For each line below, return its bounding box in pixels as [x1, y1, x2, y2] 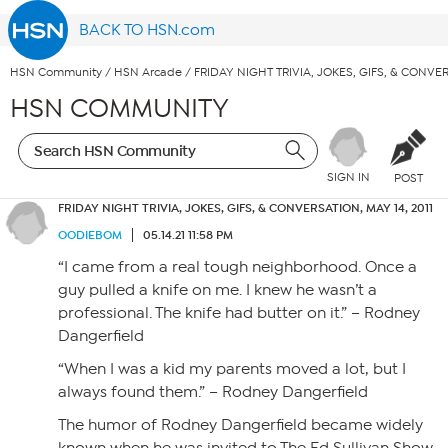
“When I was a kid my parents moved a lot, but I [58, 360, 406, 378]
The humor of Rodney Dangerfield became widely [58, 416, 423, 434]
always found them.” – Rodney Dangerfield [58, 383, 368, 401]
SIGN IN [326, 170, 370, 185]
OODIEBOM [58, 228, 122, 242]
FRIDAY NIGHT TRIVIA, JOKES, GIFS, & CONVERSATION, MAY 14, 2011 [58, 201, 433, 215]
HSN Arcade [114, 65, 182, 80]
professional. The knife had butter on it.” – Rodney [58, 304, 420, 322]
